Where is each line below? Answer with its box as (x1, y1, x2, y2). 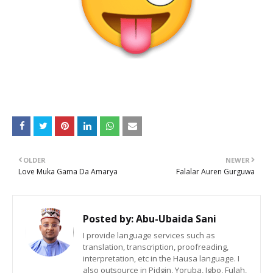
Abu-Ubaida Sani (133, 212, 216, 225)
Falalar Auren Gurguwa (176, 166, 255, 177)
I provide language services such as (83, 230, 215, 241)
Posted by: (83, 212, 133, 225)
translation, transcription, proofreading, (83, 241, 229, 252)
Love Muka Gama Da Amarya (18, 166, 118, 177)
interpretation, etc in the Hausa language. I (83, 253, 239, 264)
